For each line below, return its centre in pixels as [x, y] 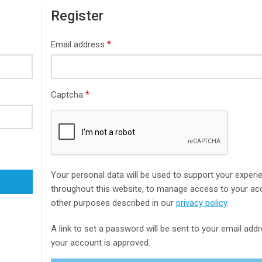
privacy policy [202, 203]
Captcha [68, 95]
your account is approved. [101, 243]
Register [77, 16]
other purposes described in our [114, 203]
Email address [79, 44]
